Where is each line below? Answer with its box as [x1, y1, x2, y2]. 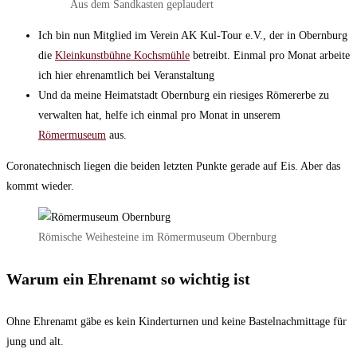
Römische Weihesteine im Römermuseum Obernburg [38, 230, 277, 243]
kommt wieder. [6, 179, 74, 192]
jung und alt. [6, 335, 64, 348]
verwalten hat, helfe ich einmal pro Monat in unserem [38, 108, 280, 121]
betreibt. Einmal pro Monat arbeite [190, 49, 350, 61]
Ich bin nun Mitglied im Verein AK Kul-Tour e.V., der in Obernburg [38, 29, 347, 41]
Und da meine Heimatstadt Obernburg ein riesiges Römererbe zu [38, 88, 329, 101]
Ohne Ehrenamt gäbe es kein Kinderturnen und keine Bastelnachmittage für [6, 316, 347, 328]
